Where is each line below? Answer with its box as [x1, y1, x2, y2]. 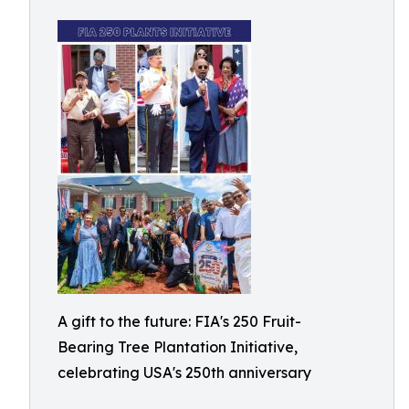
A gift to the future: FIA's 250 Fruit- [58, 312, 301, 330]
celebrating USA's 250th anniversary [58, 363, 311, 382]
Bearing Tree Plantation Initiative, [58, 338, 298, 356]
